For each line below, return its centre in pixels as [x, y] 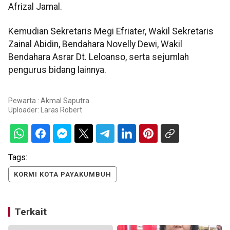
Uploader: [24, 110]
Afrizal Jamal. [35, 7]
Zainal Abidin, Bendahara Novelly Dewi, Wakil [95, 44]
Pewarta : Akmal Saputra [49, 100]
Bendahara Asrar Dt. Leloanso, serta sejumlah [99, 57]
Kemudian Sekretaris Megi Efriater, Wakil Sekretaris [111, 31]
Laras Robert [61, 110]
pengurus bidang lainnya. [57, 70]
